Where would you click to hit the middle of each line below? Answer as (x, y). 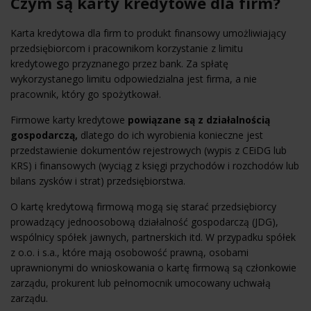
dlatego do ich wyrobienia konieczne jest (170, 135)
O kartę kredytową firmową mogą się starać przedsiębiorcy (143, 206)
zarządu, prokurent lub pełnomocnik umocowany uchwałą (141, 283)
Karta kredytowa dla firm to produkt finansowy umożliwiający (148, 33)
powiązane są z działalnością (199, 119)
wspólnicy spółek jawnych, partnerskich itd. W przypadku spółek (153, 237)
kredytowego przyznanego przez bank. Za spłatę (119, 63)
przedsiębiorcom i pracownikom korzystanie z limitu (127, 48)
